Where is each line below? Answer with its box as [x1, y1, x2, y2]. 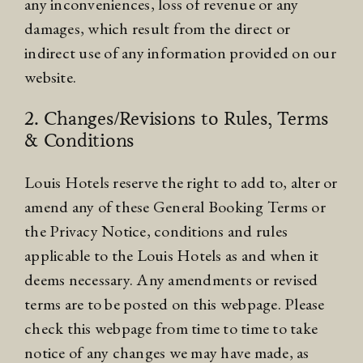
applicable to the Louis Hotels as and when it [24, 244, 319, 266]
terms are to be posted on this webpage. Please [24, 293, 325, 314]
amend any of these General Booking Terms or [24, 195, 326, 217]
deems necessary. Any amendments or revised [24, 268, 318, 290]
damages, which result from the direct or [24, 17, 290, 39]
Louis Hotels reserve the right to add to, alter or [24, 171, 338, 193]
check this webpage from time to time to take [24, 317, 318, 339]
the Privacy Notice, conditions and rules [24, 220, 288, 241]
